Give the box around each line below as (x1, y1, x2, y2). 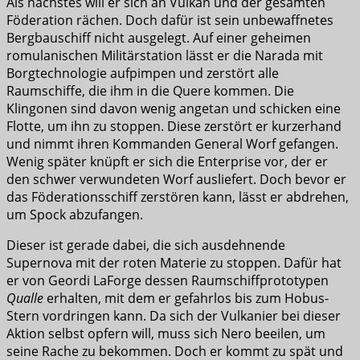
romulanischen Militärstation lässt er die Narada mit (6, 46, 323, 64)
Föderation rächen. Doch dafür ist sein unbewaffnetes (6, 10, 333, 29)
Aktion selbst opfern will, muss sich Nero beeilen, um (6, 324, 325, 342)
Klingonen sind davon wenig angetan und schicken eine (6, 99, 341, 117)
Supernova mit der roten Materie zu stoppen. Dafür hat (6, 253, 342, 272)
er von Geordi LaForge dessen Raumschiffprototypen (6, 271, 329, 289)
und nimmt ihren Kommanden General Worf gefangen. (6, 134, 338, 153)
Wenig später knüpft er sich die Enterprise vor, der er (6, 152, 328, 170)
